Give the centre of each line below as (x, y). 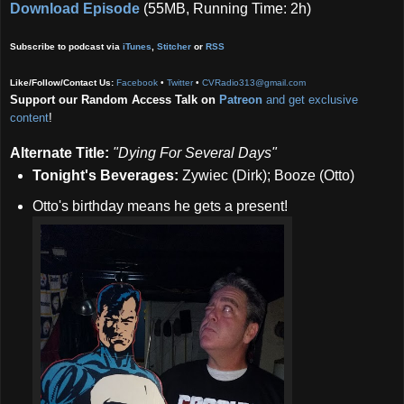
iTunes (137, 46)
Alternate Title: (60, 152)
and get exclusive (310, 99)
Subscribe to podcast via (66, 46)
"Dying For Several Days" (195, 152)
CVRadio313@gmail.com (254, 82)
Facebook (137, 82)
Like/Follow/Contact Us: (62, 82)
